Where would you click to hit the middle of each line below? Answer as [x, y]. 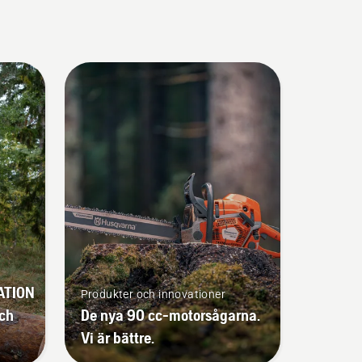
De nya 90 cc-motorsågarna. [170, 314]
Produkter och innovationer [153, 294]
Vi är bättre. [117, 337]
